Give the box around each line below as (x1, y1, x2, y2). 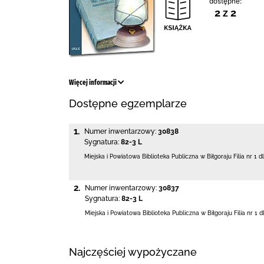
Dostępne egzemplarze (69, 97, 187, 110)
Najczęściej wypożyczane (69, 246, 197, 259)
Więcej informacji (69, 78, 118, 87)
